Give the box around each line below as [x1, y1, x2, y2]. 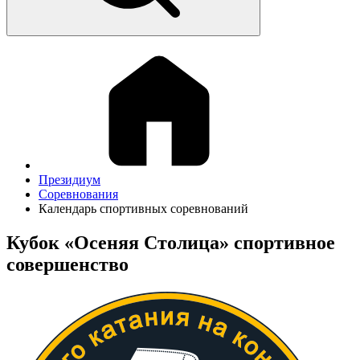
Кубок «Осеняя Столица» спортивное [6, 231, 335, 253]
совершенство [6, 253, 129, 275]
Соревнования [39, 187, 118, 201]
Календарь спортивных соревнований [39, 202, 248, 215]
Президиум [39, 173, 100, 186]
